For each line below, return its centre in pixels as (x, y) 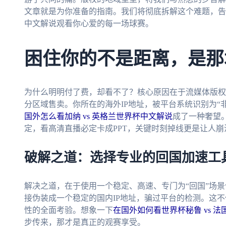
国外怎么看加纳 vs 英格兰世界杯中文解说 (98, 117)
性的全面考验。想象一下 (69, 210)
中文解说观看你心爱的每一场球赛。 (89, 23)
